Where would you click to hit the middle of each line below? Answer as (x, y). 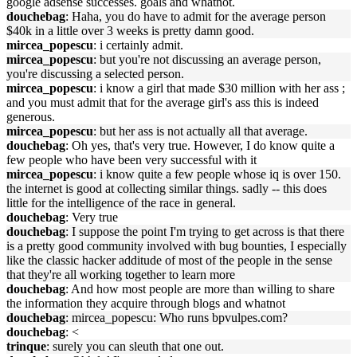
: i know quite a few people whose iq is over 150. (217, 174)
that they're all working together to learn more (121, 275)
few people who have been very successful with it (131, 160)
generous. (31, 117)
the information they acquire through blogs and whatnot (146, 303)
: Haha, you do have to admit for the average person (196, 16)
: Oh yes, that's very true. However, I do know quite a (200, 145)
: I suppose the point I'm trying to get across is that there (205, 231)
